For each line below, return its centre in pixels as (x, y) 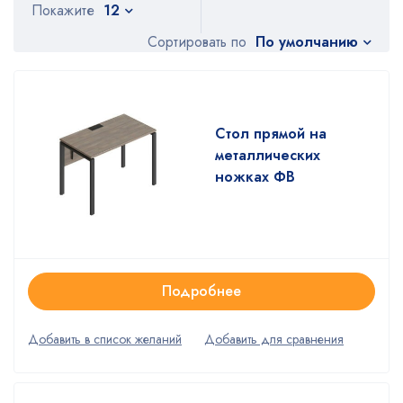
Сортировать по (197, 42)
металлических (268, 155)
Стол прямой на (271, 133)
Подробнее (201, 291)
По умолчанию (307, 41)
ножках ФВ (255, 176)
